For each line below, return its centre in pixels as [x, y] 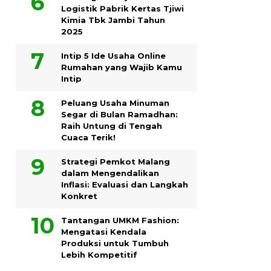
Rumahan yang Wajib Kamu [122, 67]
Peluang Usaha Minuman [115, 103]
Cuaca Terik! [88, 137]
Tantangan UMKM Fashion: [120, 220]
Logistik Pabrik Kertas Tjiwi [122, 8]
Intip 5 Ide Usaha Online [113, 55]
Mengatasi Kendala [104, 231]
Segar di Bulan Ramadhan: [119, 114]
